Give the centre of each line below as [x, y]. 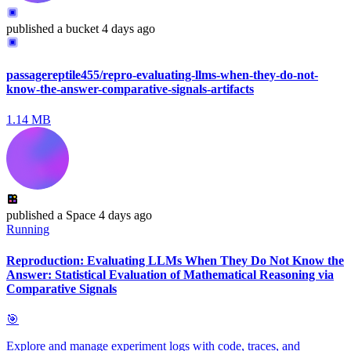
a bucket [76, 28]
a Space [75, 215]
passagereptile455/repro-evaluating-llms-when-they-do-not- [162, 75]
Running [28, 230]
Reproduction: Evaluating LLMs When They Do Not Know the [175, 260]
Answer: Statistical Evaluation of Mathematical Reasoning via [170, 274]
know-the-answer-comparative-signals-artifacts [130, 89]
